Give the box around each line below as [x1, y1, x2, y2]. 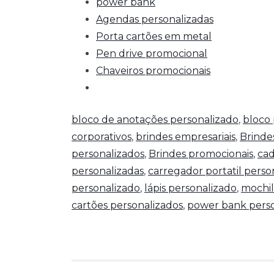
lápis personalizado [144, 182, 237, 194]
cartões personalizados [72, 199, 183, 212]
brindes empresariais [136, 131, 235, 143]
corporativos [72, 131, 131, 143]
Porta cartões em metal [96, 31, 212, 43]
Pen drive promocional [96, 48, 207, 60]
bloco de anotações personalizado [72, 114, 239, 126]
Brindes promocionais [149, 148, 253, 160]
